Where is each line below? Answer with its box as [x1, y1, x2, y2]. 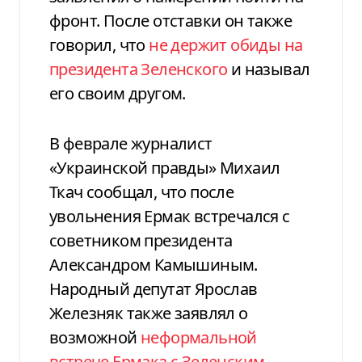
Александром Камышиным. [49, 253, 258, 276]
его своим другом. [49, 82, 186, 104]
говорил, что [49, 33, 149, 56]
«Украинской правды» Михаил [49, 156, 280, 179]
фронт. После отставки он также [49, 9, 292, 32]
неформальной [141, 326, 257, 348]
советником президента [49, 229, 233, 251]
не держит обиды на [149, 33, 303, 56]
